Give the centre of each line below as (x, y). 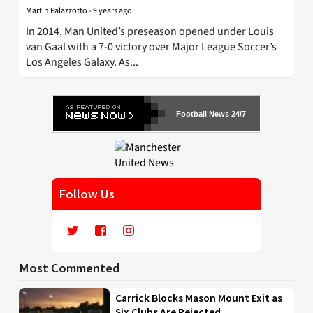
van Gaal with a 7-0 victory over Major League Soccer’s (151, 47)
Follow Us (87, 194)
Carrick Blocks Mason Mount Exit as (199, 298)
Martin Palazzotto (57, 11)
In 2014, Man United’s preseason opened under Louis (150, 32)
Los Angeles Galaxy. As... (82, 63)
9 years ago (112, 11)
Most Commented (70, 268)
